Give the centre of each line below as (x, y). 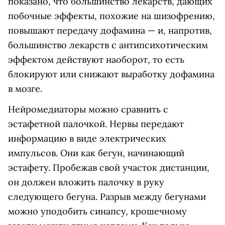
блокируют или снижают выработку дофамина (111, 74)
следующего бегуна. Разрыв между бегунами (107, 197)
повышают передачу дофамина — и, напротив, (110, 31)
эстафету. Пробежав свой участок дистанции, (109, 168)
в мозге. (25, 89)
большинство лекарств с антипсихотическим (108, 45)
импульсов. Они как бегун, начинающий (96, 153)
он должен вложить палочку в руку (86, 182)
